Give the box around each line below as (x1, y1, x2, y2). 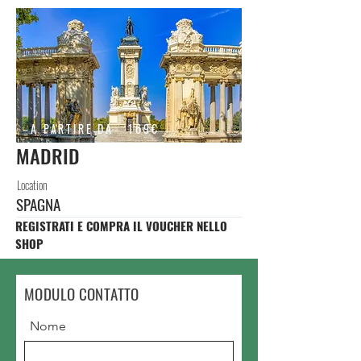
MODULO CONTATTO (24, 282, 143, 305)
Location (17, 176, 47, 194)
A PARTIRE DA (31, 120, 114, 138)
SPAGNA (16, 193, 60, 216)
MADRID (16, 141, 80, 171)
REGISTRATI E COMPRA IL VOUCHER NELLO (15, 217, 227, 235)
